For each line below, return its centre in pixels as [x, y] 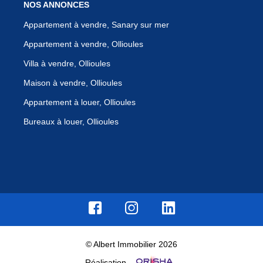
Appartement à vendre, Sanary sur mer [96, 25]
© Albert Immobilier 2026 [131, 245]
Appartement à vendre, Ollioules [83, 44]
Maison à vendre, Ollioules [73, 83]
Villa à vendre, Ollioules [67, 64]
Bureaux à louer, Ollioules [71, 122]
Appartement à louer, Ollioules [80, 102]
